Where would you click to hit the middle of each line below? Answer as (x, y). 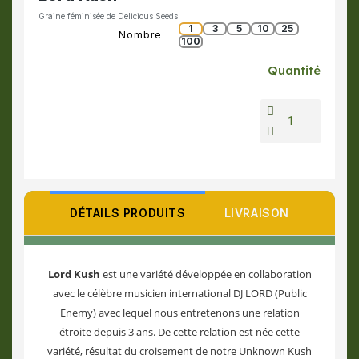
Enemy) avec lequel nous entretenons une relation (179, 313)
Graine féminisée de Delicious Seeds (108, 16)
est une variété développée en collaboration (206, 274)
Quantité (294, 70)
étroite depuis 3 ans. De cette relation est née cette (179, 332)
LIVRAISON (256, 213)
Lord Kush (74, 274)
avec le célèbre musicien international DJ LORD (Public (179, 293)
